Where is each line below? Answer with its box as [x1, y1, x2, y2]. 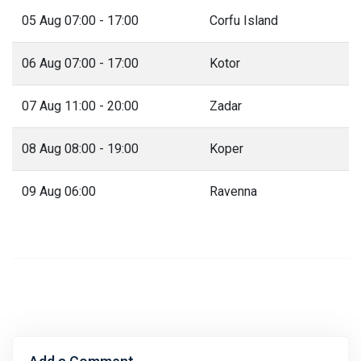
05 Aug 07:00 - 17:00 [22, 12, 139, 28]
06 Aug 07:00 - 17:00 [22, 55, 139, 71]
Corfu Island [210, 12, 278, 28]
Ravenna [210, 183, 257, 199]
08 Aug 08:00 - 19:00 [22, 140, 139, 156]
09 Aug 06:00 [22, 183, 96, 199]
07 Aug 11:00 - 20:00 [22, 98, 139, 114]
